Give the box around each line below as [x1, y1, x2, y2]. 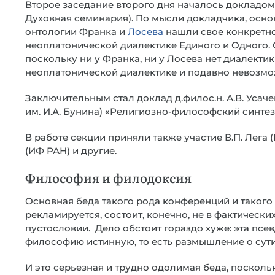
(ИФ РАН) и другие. [25, 145, 117, 157]
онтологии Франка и [25, 26, 128, 37]
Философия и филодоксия [25, 168, 192, 187]
